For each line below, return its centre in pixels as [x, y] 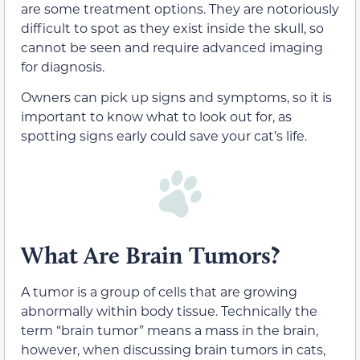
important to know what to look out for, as [156, 117]
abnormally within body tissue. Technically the [169, 311]
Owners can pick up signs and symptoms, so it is [176, 97]
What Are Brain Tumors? [150, 256]
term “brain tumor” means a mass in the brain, [170, 330]
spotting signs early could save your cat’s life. [164, 136]
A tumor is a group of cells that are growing [159, 292]
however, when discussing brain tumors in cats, [173, 350]
